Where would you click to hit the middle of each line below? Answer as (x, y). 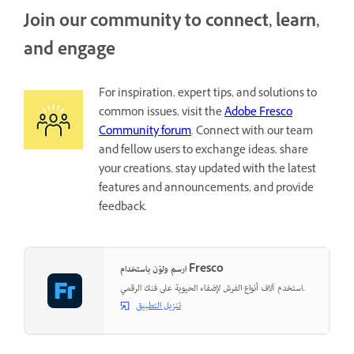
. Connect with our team (252, 132)
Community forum (145, 132)
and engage (70, 51)
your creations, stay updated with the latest (207, 170)
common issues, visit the (162, 113)
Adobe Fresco (258, 113)
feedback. (123, 208)
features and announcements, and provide (206, 189)
